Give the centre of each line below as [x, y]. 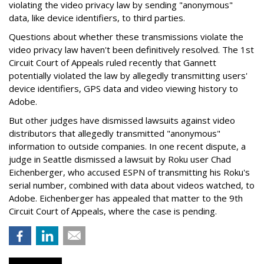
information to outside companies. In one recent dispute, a [127, 146]
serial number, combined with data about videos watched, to [132, 185]
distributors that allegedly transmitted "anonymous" [115, 133]
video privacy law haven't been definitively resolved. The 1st [131, 49]
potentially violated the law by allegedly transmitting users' [128, 75]
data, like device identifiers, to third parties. [97, 17]
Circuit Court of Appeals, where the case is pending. [113, 211]
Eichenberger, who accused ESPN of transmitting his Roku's [129, 172]
